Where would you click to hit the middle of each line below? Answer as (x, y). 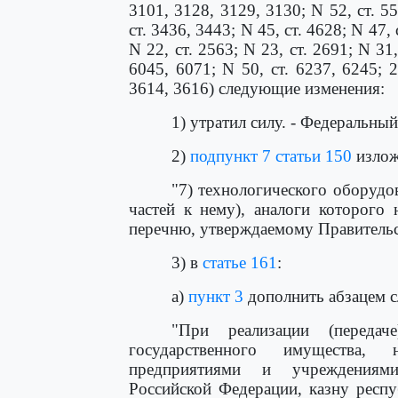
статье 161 (240, 263)
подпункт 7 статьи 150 (271, 156)
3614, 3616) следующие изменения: (257, 88)
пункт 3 (216, 296)
